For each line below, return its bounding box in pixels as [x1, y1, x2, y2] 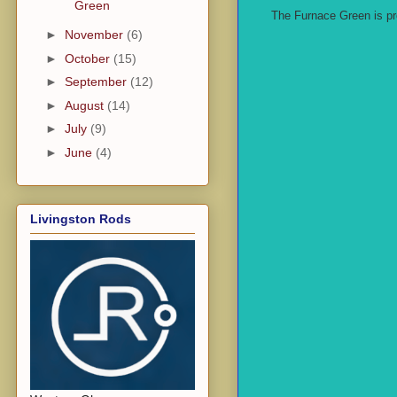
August [64, 97, 107, 113]
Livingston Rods [30, 212, 131, 227]
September [64, 74, 130, 90]
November [64, 27, 127, 43]
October [64, 51, 113, 66]
